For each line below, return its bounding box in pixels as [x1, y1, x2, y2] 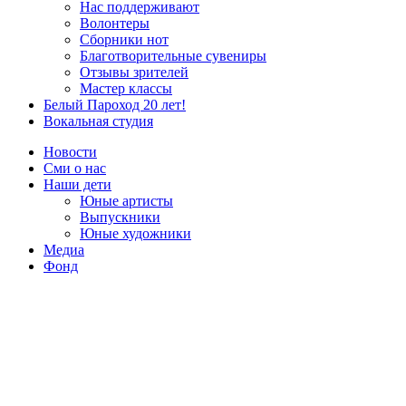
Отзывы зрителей [80, 63, 188, 80]
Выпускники [80, 208, 160, 225]
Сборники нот [80, 31, 169, 47]
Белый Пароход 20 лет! [43, 96, 186, 112]
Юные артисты [80, 192, 173, 208]
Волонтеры [80, 14, 150, 31]
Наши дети [43, 176, 111, 192]
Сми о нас [43, 159, 106, 176]
